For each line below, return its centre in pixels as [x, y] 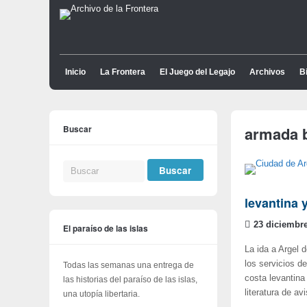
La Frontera [123, 72]
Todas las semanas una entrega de [128, 265]
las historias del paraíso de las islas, [130, 279]
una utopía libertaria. [101, 294]
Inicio [75, 72]
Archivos [267, 72]
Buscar [77, 129]
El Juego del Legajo [197, 72]
